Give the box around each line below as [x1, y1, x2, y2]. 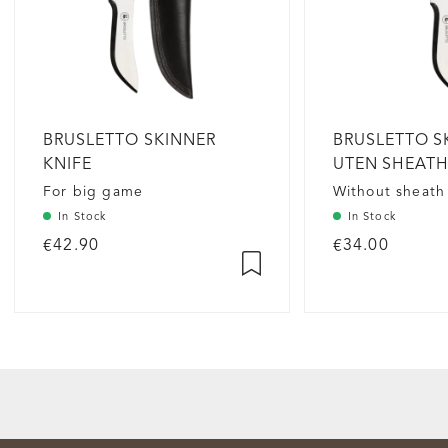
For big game [43, 184, 144, 199]
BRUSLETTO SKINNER [43, 132, 216, 149]
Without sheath [332, 184, 446, 199]
